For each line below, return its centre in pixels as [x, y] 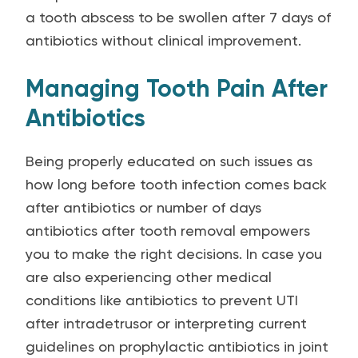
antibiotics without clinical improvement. [163, 40]
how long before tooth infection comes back [176, 184]
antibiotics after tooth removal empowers [168, 231]
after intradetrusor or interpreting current [166, 323]
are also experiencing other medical [149, 277]
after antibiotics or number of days [143, 207]
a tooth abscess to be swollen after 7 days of [178, 17]
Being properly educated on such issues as [169, 161]
